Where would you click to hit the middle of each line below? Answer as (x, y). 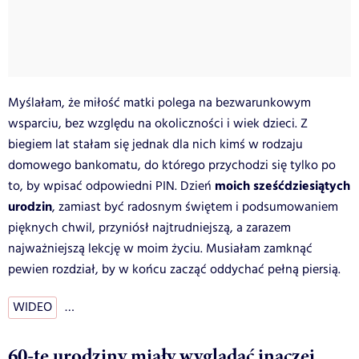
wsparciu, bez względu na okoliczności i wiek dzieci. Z (158, 123)
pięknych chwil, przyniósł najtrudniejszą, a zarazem (149, 228)
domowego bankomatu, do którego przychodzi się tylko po (172, 165)
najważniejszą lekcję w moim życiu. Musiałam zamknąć (160, 248)
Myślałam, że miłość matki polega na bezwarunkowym (159, 103)
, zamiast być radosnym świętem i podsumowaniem (195, 207)
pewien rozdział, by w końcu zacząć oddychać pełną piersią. (174, 269)
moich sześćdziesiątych (281, 186)
